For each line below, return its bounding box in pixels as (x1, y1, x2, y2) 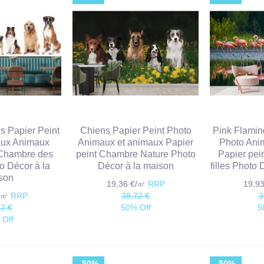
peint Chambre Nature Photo (75, 149, 196, 160)
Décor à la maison (97, 161, 174, 171)
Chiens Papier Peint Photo (80, 126, 192, 136)
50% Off (120, 203, 151, 213)
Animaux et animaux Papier (78, 137, 194, 148)
